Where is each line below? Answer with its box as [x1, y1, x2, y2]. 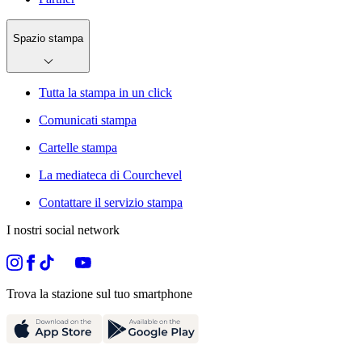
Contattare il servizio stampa [39, 196, 183, 210]
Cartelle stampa [39, 141, 117, 155]
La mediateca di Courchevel [39, 168, 182, 183]
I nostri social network [6, 223, 120, 238]
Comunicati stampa [39, 113, 137, 128]
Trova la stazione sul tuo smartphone [6, 287, 192, 301]
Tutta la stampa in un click [39, 86, 172, 100]
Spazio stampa [13, 32, 83, 45]
